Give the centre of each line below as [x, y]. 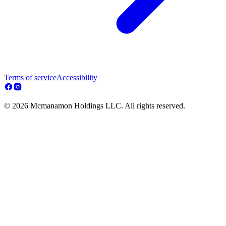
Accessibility [77, 78]
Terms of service [30, 78]
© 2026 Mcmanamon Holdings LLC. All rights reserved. [95, 106]
